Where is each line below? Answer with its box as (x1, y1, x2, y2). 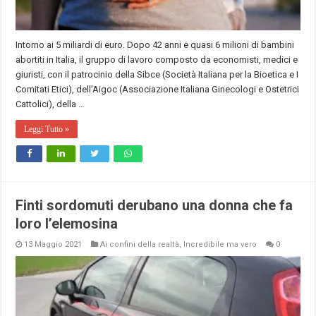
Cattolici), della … (16, 98, 85, 109)
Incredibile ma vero (183, 239, 257, 249)
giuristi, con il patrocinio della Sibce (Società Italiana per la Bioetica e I (16, 68, 299, 80)
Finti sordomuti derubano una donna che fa (16, 196, 293, 214)
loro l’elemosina (16, 214, 119, 232)
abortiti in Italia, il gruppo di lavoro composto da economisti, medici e (16, 54, 298, 65)
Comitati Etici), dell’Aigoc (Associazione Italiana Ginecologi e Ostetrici (16, 83, 300, 95)
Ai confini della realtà (100, 239, 180, 249)
